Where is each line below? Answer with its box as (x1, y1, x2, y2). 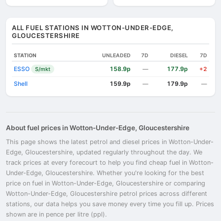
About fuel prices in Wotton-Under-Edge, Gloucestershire (6, 124, 189, 132)
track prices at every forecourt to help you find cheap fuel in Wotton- (6, 159, 214, 166)
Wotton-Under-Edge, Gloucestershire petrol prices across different (6, 190, 207, 197)
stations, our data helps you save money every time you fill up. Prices (6, 200, 214, 208)
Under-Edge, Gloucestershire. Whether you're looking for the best (6, 169, 204, 177)
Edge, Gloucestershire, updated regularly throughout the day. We (6, 148, 202, 156)
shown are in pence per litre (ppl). (6, 211, 107, 218)
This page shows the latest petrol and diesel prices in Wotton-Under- (6, 138, 214, 146)
